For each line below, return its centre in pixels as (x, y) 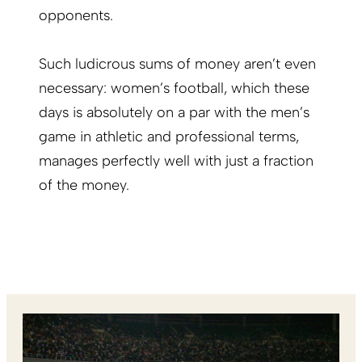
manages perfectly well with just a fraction (176, 161)
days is (63, 113)
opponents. (80, 16)
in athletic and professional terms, (187, 137)
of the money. (84, 185)
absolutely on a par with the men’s (198, 113)
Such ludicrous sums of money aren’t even (177, 64)
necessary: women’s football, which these (174, 88)
